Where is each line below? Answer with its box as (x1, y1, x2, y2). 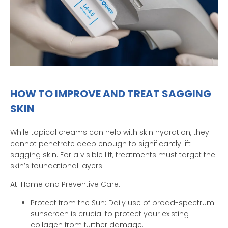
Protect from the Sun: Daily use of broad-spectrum (31, 197, 214, 208)
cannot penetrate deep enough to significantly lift (10, 138, 191, 149)
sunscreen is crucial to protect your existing (31, 209, 189, 219)
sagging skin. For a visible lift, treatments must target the (10, 149, 215, 160)
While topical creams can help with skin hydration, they (10, 127, 209, 137)
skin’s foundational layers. (10, 160, 104, 171)
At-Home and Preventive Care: (10, 179, 120, 189)
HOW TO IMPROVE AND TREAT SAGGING (10, 86, 211, 101)
